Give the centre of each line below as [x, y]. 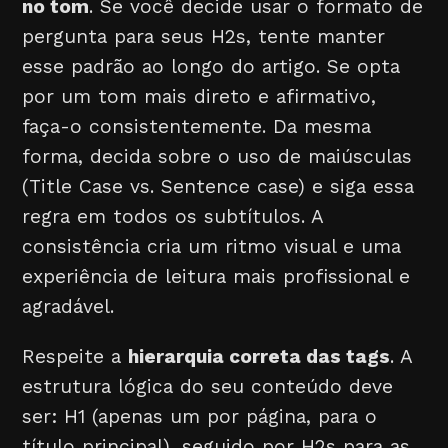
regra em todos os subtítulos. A [173, 217]
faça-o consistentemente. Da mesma [197, 127]
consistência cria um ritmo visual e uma [212, 247]
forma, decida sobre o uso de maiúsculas [217, 157]
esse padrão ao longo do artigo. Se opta [211, 67]
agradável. [68, 307]
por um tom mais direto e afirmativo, [199, 97]
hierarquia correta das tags [259, 356]
